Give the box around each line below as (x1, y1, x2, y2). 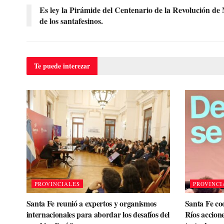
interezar (62, 60, 90, 71)
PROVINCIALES (34, 179, 80, 187)
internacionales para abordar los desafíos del (26, 208, 170, 220)
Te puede (33, 60, 63, 71)
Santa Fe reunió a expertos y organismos (26, 197, 157, 209)
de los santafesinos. (39, 15, 103, 27)
